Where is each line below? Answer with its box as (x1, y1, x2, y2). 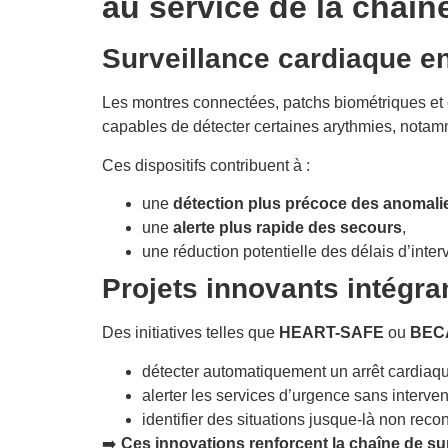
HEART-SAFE (279, 324, 384, 342)
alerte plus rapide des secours (173, 219, 402, 237)
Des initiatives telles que (102, 324, 279, 342)
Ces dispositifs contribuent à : (102, 156, 310, 174)
